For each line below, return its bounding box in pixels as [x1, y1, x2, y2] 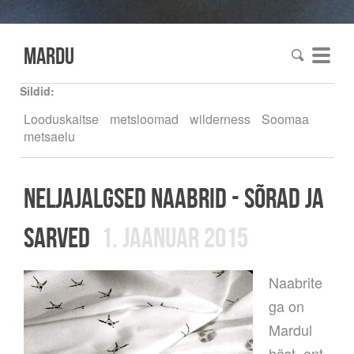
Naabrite [269, 272, 323, 293]
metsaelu [24, 127, 75, 146]
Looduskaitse [24, 110, 99, 129]
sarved [24, 222, 90, 253]
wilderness [190, 110, 250, 129]
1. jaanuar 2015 [101, 222, 248, 253]
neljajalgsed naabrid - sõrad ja [24, 183, 324, 213]
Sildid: [20, 83, 55, 100]
